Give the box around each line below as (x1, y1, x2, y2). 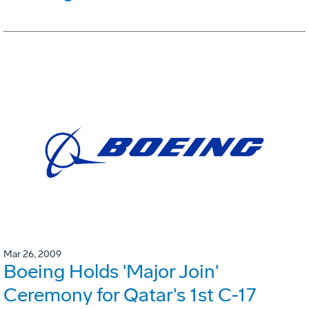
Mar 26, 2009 (3, 248, 61, 260)
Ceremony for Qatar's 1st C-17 (3, 283, 257, 306)
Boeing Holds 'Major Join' (3, 259, 219, 283)
